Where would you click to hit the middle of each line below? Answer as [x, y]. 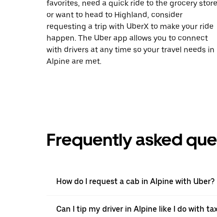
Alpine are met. [74, 61]
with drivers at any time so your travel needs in [131, 49]
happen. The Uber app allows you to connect [127, 38]
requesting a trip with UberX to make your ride [130, 26]
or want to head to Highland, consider [115, 15]
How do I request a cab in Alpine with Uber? [135, 181]
